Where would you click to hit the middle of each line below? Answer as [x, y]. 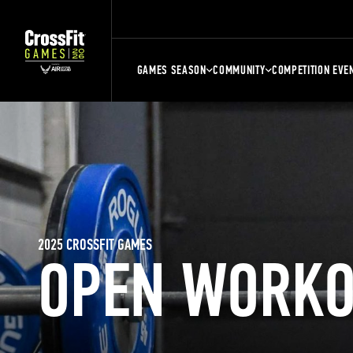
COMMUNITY [239, 70]
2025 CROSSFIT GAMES [95, 245]
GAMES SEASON [171, 70]
